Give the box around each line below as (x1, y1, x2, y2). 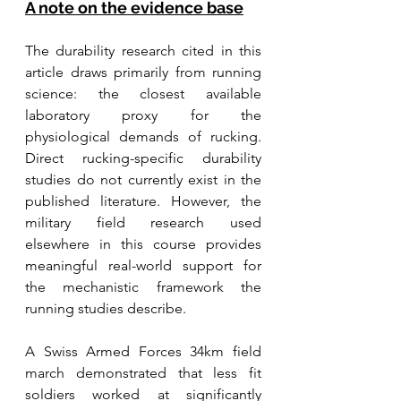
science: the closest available (25, 85, 261, 103)
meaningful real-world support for (25, 257, 261, 275)
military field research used (25, 214, 261, 232)
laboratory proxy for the (25, 107, 261, 124)
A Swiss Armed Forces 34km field (25, 343, 261, 361)
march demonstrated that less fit (25, 364, 261, 382)
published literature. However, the (25, 192, 261, 210)
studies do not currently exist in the (25, 171, 261, 189)
